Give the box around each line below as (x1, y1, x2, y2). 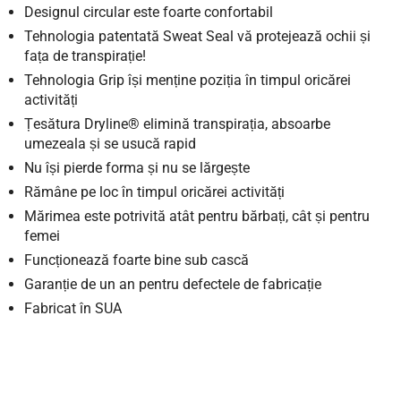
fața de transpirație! (24, 47, 146, 64)
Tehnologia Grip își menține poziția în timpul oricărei (24, 72, 351, 89)
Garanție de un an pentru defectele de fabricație (24, 276, 321, 293)
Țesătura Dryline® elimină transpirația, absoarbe (24, 115, 330, 132)
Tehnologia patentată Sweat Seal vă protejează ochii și (24, 28, 371, 45)
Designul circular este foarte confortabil (24, 4, 273, 21)
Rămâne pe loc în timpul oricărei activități (24, 183, 285, 200)
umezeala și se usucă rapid (24, 135, 196, 152)
